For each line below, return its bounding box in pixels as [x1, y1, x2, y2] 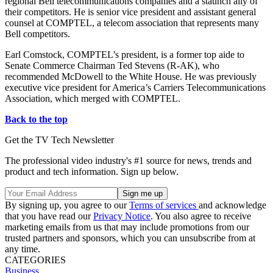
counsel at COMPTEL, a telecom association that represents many [5, 17, 259, 28]
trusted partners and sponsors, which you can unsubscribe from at [5, 232, 255, 243]
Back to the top [5, 113, 68, 124]
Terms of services [129, 199, 199, 210]
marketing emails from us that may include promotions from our [5, 221, 249, 232]
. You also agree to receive [151, 210, 251, 221]
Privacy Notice [93, 210, 151, 221]
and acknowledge [199, 199, 266, 210]
